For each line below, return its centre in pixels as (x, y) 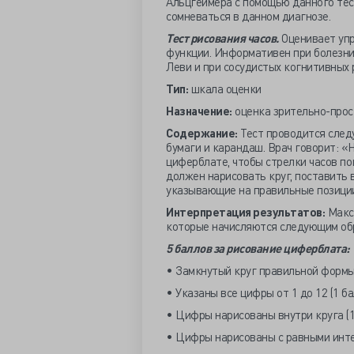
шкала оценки (227, 88)
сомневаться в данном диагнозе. (248, 16)
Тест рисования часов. (222, 38)
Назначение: (199, 111)
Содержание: (202, 133)
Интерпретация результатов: (245, 212)
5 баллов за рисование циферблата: (258, 248)
